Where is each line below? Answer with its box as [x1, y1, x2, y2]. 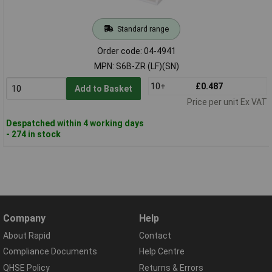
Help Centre [139, 246, 185, 257]
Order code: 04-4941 [97, 46, 176, 56]
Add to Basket [74, 83, 132, 93]
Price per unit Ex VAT [186, 97, 267, 107]
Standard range [117, 24, 169, 33]
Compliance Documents [3, 246, 97, 257]
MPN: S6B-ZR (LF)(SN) [93, 61, 179, 71]
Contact [139, 231, 171, 241]
